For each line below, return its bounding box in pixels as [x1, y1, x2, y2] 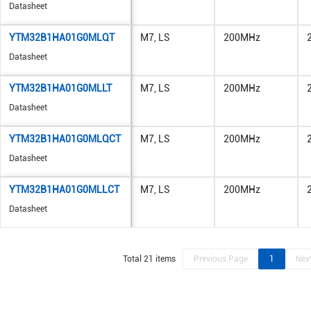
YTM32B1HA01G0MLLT [9, 83, 112, 94]
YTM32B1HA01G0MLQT [9, 32, 115, 43]
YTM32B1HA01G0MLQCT [9, 133, 121, 144]
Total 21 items [122, 254, 176, 264]
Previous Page [193, 254, 248, 264]
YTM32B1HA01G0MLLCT [9, 184, 119, 195]
